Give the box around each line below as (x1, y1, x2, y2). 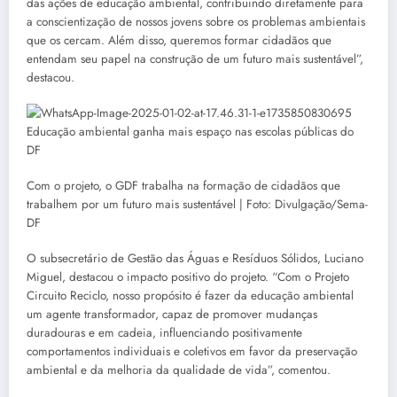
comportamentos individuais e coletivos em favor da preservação (27, 343, 357, 361)
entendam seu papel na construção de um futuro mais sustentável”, (27, 50, 363, 67)
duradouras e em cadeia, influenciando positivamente (27, 324, 302, 342)
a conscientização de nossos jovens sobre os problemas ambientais (27, 12, 365, 30)
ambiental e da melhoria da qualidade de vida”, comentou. (27, 362, 331, 379)
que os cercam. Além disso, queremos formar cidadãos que (27, 31, 331, 49)
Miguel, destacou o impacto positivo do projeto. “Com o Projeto (27, 269, 349, 286)
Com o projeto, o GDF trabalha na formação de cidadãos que (27, 177, 340, 195)
